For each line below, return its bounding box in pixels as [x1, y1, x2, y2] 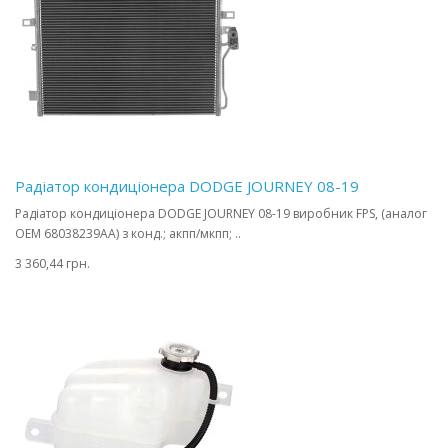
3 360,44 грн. [15, 255, 90, 272]
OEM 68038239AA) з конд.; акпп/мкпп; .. [15, 225, 241, 242]
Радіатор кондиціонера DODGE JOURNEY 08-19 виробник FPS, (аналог [15, 205, 427, 222]
